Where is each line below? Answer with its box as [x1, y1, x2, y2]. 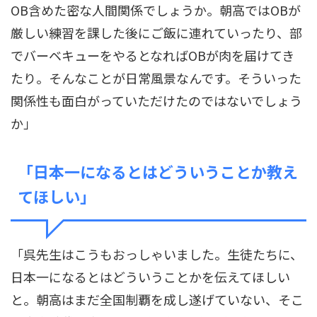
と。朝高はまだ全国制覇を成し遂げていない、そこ [11, 289, 304, 309]
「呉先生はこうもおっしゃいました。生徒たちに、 [11, 244, 303, 263]
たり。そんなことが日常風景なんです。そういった [11, 68, 301, 87]
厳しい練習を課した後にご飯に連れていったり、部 [11, 23, 302, 42]
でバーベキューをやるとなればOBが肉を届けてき [11, 45, 294, 64]
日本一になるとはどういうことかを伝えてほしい [11, 267, 290, 286]
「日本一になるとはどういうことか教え [18, 159, 298, 183]
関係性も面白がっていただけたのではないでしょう [11, 91, 302, 110]
